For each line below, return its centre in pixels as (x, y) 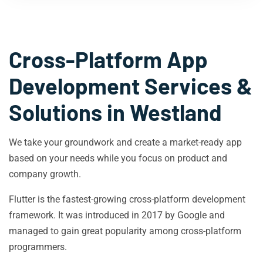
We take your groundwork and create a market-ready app (125, 142)
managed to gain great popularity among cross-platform (125, 231)
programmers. (38, 247)
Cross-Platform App (108, 59)
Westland (176, 112)
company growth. (45, 174)
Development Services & (131, 86)
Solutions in (69, 112)
